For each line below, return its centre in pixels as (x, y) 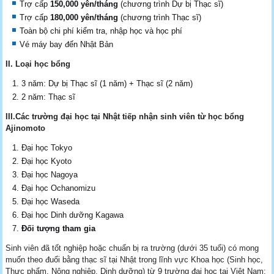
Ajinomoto (26, 128)
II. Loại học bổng (38, 64)
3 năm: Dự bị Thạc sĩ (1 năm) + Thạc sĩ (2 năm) (107, 83)
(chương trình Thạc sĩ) (161, 17)
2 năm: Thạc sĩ (49, 97)
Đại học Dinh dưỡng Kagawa (73, 215)
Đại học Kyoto (47, 161)
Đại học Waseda (51, 201)
